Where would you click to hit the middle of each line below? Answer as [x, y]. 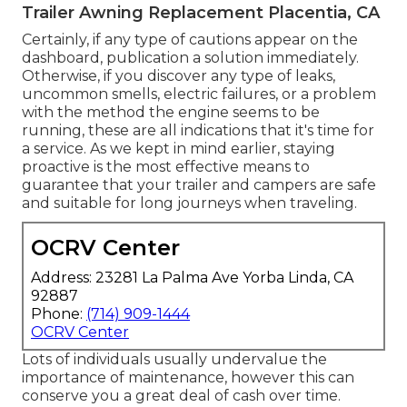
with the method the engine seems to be [171, 112]
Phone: [59, 313]
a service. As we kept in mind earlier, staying [179, 148]
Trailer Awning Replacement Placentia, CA [201, 12]
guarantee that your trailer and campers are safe [199, 184]
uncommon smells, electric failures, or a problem [199, 94]
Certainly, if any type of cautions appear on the [190, 39]
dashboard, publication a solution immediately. [190, 57]
